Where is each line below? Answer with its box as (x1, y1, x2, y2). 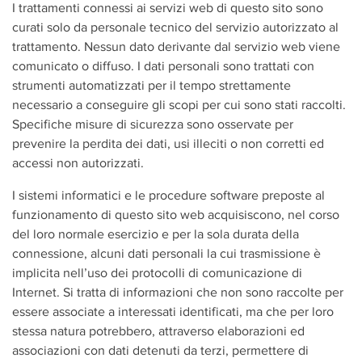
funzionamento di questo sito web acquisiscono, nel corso (12, 208, 339, 221)
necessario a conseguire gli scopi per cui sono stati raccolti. (12, 98, 346, 112)
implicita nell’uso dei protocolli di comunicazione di (12, 266, 302, 280)
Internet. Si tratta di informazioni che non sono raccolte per (12, 285, 343, 299)
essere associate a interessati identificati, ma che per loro (12, 305, 334, 318)
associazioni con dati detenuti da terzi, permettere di (12, 343, 309, 357)
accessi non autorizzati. (12, 156, 144, 170)
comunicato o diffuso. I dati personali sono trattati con (12, 59, 314, 73)
